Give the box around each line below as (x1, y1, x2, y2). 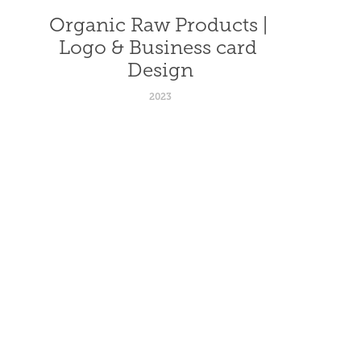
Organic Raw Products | (48, 14, 268, 35)
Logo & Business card (59, 36, 258, 58)
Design (127, 59, 194, 81)
